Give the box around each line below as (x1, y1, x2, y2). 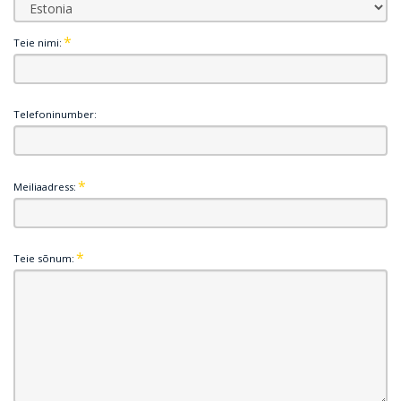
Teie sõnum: (13, 251, 74, 265)
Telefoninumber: (13, 107, 97, 122)
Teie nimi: (13, 36, 62, 49)
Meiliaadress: (13, 179, 76, 193)
